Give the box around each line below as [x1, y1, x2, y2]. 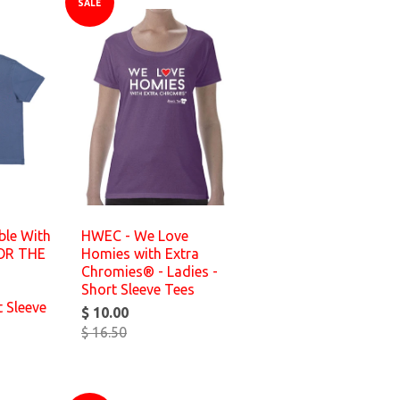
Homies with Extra [81, 246, 199, 262]
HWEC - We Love [81, 228, 188, 244]
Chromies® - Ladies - [81, 263, 218, 279]
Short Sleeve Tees [81, 281, 195, 297]
